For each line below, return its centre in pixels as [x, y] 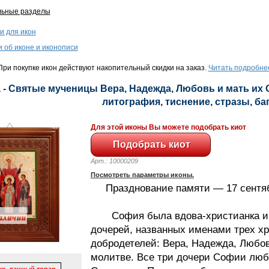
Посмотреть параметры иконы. [142, 174]
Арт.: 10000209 [119, 161]
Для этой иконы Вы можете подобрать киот [168, 127]
